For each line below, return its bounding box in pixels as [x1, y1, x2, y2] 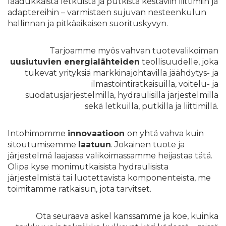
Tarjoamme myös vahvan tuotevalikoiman [49, 46, 218, 56]
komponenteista [128, 173, 194, 183]
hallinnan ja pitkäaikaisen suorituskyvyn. [8, 19, 168, 29]
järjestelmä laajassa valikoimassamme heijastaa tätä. [8, 151, 212, 161]
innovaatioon [68, 129, 127, 139]
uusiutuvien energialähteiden [10, 57, 140, 67]
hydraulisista [119, 162, 168, 172]
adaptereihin [8, 8, 59, 18]
